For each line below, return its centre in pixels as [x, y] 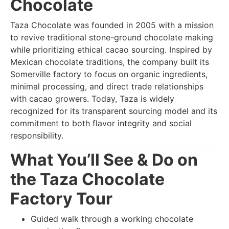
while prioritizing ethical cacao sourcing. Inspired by [111, 50]
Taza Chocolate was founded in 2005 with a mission [112, 25]
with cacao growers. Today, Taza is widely [92, 99]
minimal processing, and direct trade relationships [107, 87]
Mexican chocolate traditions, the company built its [110, 62]
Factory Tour [61, 199]
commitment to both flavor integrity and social [101, 123]
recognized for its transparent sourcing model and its [114, 111]
